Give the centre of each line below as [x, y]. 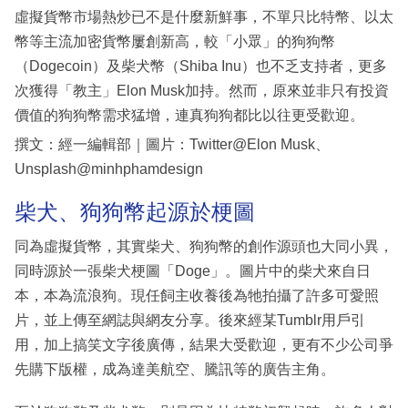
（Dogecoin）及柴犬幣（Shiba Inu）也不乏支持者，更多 [201, 66]
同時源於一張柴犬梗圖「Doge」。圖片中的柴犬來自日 [193, 270]
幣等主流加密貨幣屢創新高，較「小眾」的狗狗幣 [175, 42]
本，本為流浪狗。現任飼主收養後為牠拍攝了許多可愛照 [197, 295]
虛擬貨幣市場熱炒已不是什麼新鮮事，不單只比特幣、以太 [204, 17]
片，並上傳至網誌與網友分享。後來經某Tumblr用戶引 [190, 320]
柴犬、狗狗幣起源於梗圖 [135, 212]
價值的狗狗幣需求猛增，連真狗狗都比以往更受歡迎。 [189, 116]
